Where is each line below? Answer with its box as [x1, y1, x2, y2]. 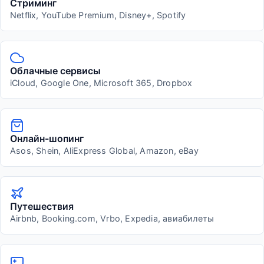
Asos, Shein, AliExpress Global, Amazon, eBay [10, 146, 199, 156]
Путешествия [10, 200, 74, 213]
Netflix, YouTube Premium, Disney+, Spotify [10, 10, 186, 21]
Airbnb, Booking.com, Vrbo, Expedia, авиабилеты [10, 213, 214, 224]
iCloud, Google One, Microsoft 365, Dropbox [10, 78, 193, 88]
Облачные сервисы [10, 65, 101, 77]
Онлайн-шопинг [10, 133, 84, 145]
